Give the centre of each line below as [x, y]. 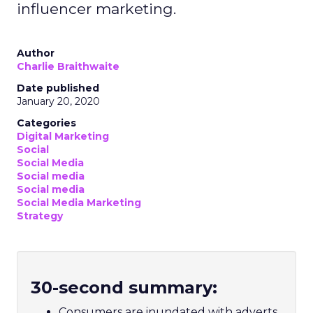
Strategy [40, 216]
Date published [58, 88]
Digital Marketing [63, 136]
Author [36, 53]
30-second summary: [124, 287]
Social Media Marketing [79, 203]
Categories [46, 123]
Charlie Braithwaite [68, 66]
